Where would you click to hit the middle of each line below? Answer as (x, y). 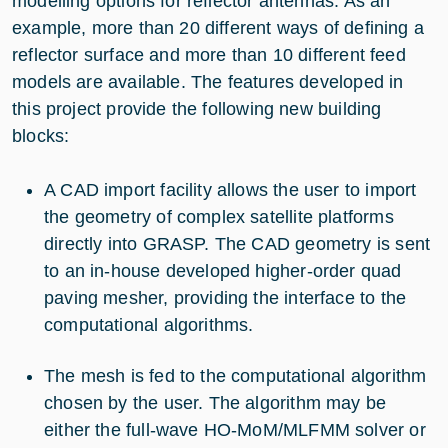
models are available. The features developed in (208, 81)
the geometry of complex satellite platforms (219, 216)
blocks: (41, 135)
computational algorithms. (149, 324)
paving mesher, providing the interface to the (225, 297)
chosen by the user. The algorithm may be (215, 402)
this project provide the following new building (197, 108)
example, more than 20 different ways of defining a (218, 27)
